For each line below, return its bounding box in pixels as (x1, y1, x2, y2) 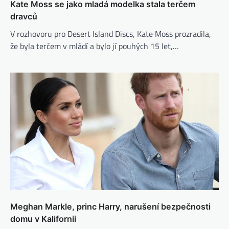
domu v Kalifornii (10, 213, 76, 224)
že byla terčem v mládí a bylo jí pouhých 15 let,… (10, 40, 179, 53)
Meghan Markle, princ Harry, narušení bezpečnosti (10, 201, 211, 212)
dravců (10, 11, 37, 22)
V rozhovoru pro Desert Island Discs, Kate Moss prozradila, (10, 28, 211, 40)
